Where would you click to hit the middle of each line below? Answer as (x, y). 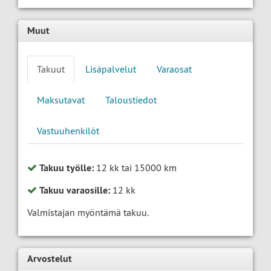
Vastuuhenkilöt (68, 131)
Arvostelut (50, 259)
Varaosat (174, 69)
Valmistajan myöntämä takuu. (88, 213)
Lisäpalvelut (111, 69)
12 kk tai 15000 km (135, 168)
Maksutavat (61, 100)
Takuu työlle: (67, 168)
